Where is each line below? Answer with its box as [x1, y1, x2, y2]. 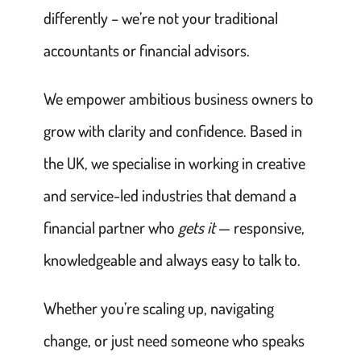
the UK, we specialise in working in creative [43, 151, 305, 173]
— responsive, [214, 216, 305, 238]
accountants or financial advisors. [43, 39, 250, 60]
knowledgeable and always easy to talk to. [43, 248, 301, 270]
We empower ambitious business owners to [43, 87, 313, 109]
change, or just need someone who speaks [43, 329, 305, 351]
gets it [177, 216, 215, 238]
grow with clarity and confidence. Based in [43, 119, 302, 141]
